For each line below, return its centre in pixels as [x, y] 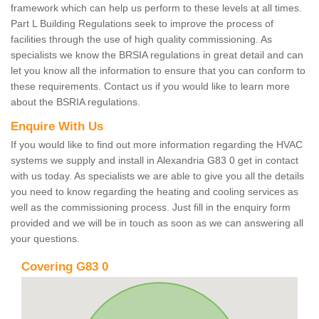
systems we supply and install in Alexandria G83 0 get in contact [155, 161]
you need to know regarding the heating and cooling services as [155, 192]
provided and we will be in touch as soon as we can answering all [157, 223]
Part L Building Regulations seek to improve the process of [142, 24]
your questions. [47, 239]
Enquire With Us [57, 127]
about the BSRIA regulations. [75, 102]
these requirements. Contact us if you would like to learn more [150, 87]
